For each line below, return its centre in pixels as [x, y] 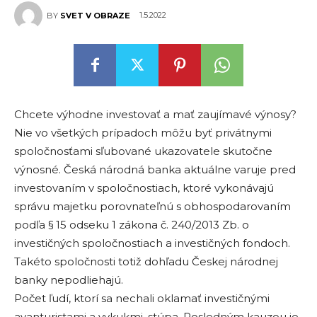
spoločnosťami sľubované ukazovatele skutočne [143, 151]
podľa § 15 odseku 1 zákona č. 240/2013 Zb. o [132, 225]
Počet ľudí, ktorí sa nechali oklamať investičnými [142, 298]
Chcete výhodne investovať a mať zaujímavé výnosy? [155, 114]
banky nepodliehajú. [69, 280]
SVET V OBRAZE [95, 16]
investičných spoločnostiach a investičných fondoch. [152, 243]
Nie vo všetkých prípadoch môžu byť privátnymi [143, 133]
